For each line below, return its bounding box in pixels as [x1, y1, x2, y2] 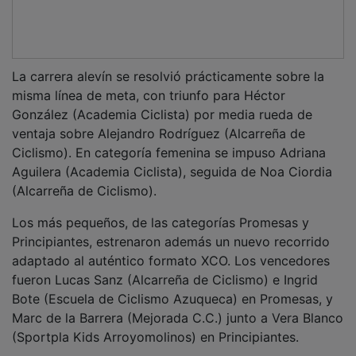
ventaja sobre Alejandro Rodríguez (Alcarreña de [12, 114, 305, 130]
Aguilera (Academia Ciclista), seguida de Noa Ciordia [12, 152, 332, 168]
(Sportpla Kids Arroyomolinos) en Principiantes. [12, 317, 299, 334]
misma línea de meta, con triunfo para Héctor [12, 75, 285, 92]
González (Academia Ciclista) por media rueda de [12, 95, 312, 111]
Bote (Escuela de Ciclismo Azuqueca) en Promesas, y [12, 279, 333, 296]
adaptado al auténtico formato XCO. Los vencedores [12, 241, 330, 257]
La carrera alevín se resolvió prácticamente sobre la [12, 56, 324, 73]
